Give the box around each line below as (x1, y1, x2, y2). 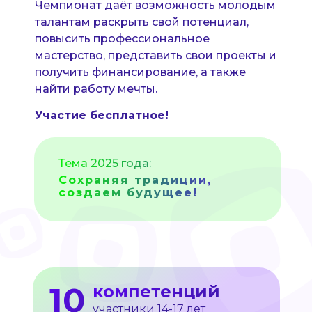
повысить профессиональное (34, 32, 210, 45)
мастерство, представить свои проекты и (34, 49, 276, 62)
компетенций (92, 281, 220, 302)
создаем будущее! (58, 186, 198, 199)
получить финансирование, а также (34, 65, 246, 79)
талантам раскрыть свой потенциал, (34, 15, 249, 29)
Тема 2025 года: (58, 157, 151, 170)
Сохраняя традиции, (58, 173, 212, 187)
